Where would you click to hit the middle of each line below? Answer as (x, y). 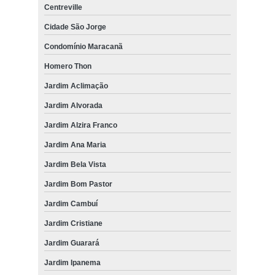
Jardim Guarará (72, 243)
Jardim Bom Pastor (78, 184)
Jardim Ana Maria (75, 145)
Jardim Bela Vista (75, 164)
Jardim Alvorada (73, 105)
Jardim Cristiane (73, 223)
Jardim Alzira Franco (80, 125)
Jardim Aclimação (76, 86)
